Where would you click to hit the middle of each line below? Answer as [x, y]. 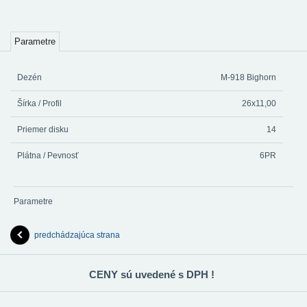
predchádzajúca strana [77, 235]
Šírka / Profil [39, 103]
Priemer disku [43, 130]
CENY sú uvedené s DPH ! [152, 275]
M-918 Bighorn [248, 77]
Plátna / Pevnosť [48, 156]
